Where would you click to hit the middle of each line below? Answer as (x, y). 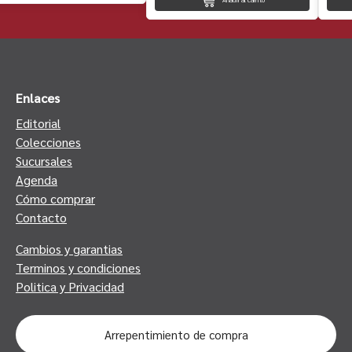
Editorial (38, 123)
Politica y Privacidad (70, 286)
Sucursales (44, 160)
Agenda (37, 179)
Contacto (41, 217)
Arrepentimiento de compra (176, 335)
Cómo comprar (55, 198)
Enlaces (38, 97)
